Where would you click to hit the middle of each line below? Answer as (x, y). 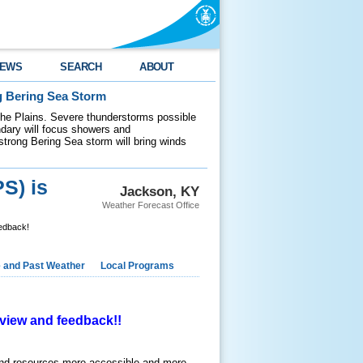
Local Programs (137, 266)
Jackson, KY (160, 191)
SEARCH (81, 67)
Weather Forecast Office (151, 205)
